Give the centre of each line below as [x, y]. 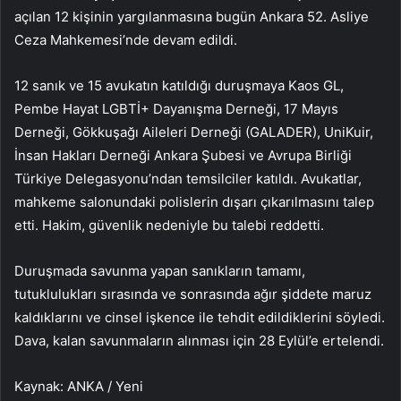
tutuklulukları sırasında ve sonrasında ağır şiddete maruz [193, 294]
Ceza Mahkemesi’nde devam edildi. [126, 39]
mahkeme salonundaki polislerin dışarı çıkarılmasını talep [194, 201]
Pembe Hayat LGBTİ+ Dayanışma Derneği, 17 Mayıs [176, 108]
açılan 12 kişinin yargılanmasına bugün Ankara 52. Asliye [192, 16]
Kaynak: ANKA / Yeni [79, 386]
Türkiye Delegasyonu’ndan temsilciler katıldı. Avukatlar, [188, 178]
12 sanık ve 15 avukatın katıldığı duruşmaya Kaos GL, [179, 85]
